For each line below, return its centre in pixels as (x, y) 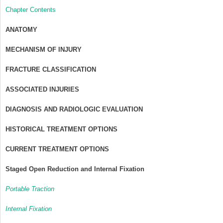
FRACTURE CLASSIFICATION (51, 69)
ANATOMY (21, 29)
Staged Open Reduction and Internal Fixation (75, 169)
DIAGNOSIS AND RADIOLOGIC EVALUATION (74, 109)
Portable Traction (30, 189)
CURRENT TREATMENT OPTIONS (57, 149)
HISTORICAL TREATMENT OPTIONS (61, 129)
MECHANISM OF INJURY (44, 49)
